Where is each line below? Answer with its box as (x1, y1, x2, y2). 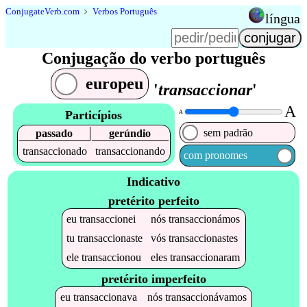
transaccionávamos (164, 291, 247, 304)
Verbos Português (93, 6, 157, 16)
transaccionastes (169, 232, 238, 244)
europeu (85, 75, 143, 93)
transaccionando (95, 145, 165, 157)
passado (36, 127, 73, 139)
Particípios (65, 108, 123, 122)
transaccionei (79, 212, 136, 225)
